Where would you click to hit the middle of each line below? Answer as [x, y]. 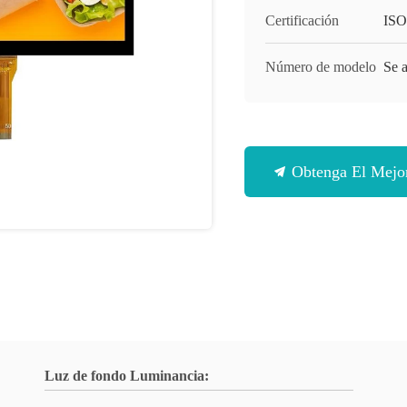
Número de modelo [321, 67]
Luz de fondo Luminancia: [127, 376]
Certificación [302, 20]
